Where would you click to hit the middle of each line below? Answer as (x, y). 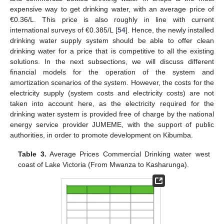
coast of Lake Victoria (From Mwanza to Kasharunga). (104, 164)
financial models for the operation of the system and (112, 72)
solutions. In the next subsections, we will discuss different (112, 61)
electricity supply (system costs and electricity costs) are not (112, 93)
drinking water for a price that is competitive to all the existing (112, 51)
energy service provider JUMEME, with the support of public (112, 124)
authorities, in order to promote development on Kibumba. (101, 135)
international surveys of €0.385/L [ (64, 30)
